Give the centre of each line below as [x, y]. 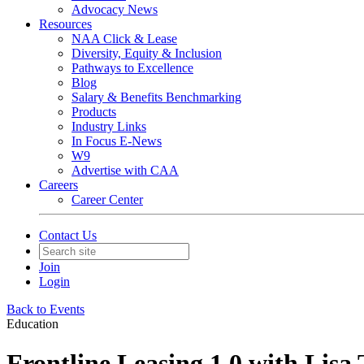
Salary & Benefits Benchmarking [156, 97]
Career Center [107, 199]
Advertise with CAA [125, 170]
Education [32, 324]
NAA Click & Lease [124, 39]
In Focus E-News [117, 141]
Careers [58, 185]
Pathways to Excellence [132, 68]
